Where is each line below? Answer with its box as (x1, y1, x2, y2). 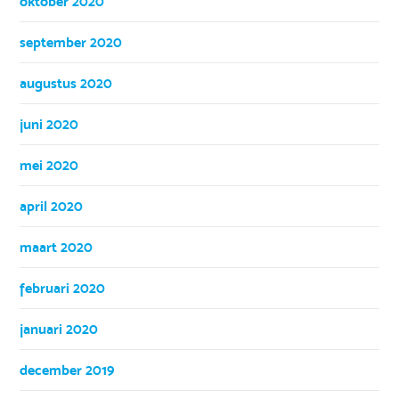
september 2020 (20, 33, 123, 51)
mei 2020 (20, 156, 79, 174)
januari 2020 (20, 320, 99, 338)
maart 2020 (20, 238, 94, 256)
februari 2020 (20, 279, 106, 297)
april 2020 (20, 197, 84, 215)
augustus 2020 (20, 74, 113, 92)
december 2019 (20, 361, 115, 379)
